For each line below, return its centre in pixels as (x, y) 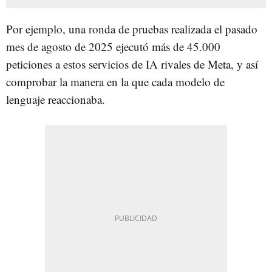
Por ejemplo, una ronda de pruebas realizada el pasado (132, 29)
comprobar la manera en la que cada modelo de (115, 81)
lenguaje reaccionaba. (56, 99)
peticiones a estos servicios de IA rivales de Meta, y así (132, 64)
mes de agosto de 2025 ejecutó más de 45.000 (113, 46)
